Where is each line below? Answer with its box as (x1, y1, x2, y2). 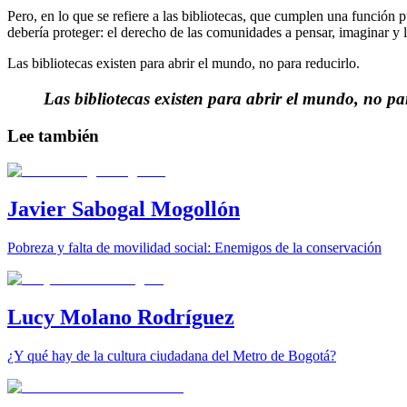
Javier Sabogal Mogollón (7, 197, 240, 222)
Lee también (7, 125, 99, 145)
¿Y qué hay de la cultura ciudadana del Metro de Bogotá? (7, 347, 336, 363)
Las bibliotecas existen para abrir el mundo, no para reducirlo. (7, 55, 360, 72)
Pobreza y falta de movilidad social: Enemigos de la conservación (7, 240, 382, 256)
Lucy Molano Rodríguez (7, 304, 234, 329)
